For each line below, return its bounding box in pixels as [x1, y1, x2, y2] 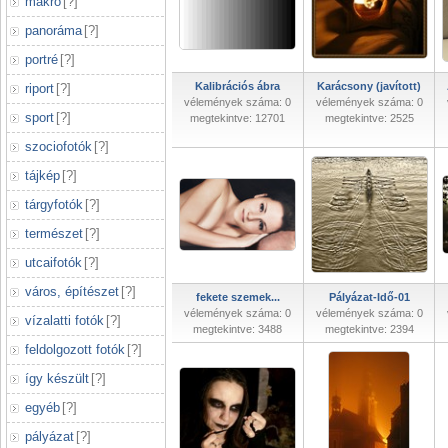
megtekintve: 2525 [324, 112, 414, 124]
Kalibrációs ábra [195, 80, 280, 92]
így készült [25, 371, 89, 386]
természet [25, 226, 83, 241]
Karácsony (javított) [317, 80, 421, 92]
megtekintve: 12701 [190, 112, 285, 124]
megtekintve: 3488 [193, 323, 282, 335]
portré [25, 52, 58, 67]
